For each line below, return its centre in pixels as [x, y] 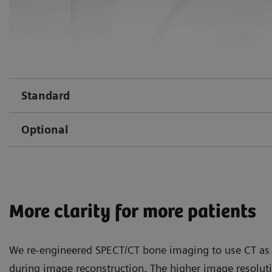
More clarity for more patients [133, 212]
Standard [46, 96]
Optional [45, 130]
